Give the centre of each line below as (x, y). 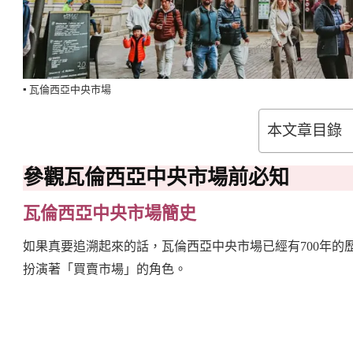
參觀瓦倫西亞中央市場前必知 (156, 178)
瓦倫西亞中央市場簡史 (110, 213)
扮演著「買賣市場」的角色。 (105, 269)
